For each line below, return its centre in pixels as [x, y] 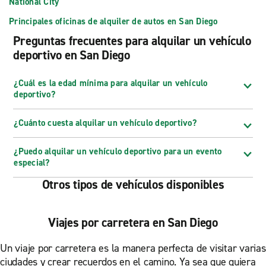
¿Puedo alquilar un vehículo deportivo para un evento [118, 151]
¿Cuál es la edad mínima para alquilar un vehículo [111, 83]
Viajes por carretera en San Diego [133, 222]
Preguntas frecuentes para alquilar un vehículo [132, 41]
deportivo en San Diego [72, 55]
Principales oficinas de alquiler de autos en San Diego [113, 21]
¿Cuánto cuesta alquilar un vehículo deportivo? [105, 123]
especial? [32, 162]
